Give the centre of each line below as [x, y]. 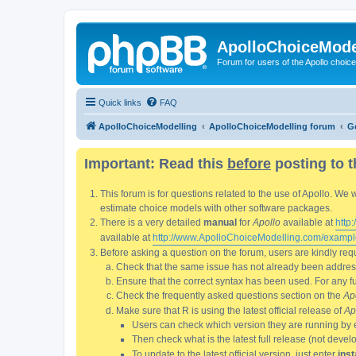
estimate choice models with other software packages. [216, 208]
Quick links [120, 102]
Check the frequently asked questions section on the [230, 295]
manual [220, 222]
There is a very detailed [152, 222]
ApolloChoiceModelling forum [272, 126]
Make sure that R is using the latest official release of [230, 310]
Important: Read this [156, 163]
